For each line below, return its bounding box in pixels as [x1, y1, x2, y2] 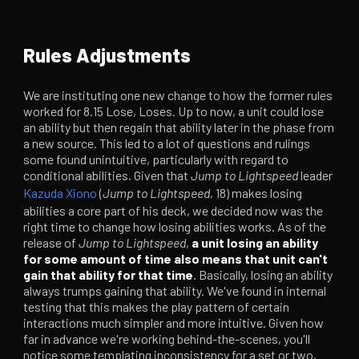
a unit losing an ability [192, 235, 319, 251]
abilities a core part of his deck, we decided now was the [23, 203, 324, 219]
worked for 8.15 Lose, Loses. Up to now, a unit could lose [23, 103, 325, 119]
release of [23, 235, 79, 251]
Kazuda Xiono [23, 185, 98, 201]
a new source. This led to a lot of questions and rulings [23, 135, 311, 151]
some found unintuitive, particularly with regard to [23, 151, 289, 167]
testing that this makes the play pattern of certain [23, 299, 290, 315]
